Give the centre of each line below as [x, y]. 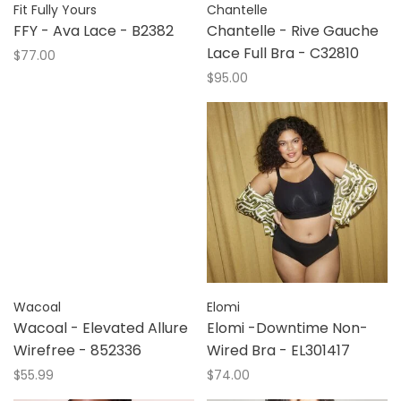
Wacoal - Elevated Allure [101, 328]
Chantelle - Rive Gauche [293, 31]
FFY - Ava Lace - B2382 [94, 31]
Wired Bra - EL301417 [278, 350]
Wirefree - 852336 [77, 350]
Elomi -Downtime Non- [287, 328]
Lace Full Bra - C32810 [283, 53]
